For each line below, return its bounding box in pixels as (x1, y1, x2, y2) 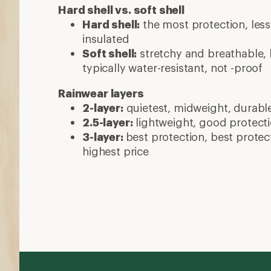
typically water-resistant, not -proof (82, 61, 263, 74)
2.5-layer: (82, 116, 133, 129)
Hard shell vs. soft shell (58, 3, 184, 16)
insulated (82, 32, 129, 45)
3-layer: (82, 130, 126, 143)
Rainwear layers (58, 87, 144, 100)
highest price (82, 145, 149, 158)
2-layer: (82, 101, 123, 114)
